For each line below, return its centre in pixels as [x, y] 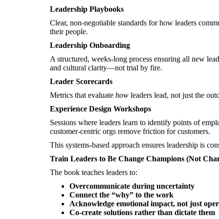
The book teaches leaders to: [94, 172]
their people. [69, 32]
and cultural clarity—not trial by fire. [106, 68]
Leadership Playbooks [87, 9]
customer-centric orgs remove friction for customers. [130, 131]
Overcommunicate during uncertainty [132, 186]
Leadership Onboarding [90, 45]
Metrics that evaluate [83, 95]
